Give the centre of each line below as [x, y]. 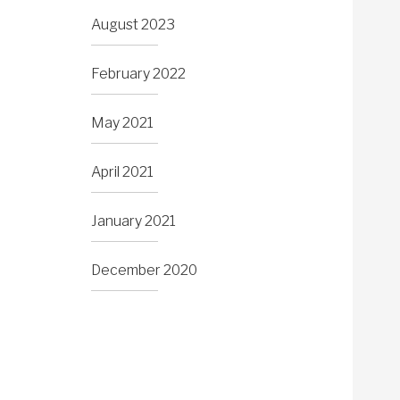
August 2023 [133, 25]
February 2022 [138, 74]
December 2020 [144, 271]
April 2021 [122, 172]
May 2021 [122, 123]
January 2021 [133, 221]
